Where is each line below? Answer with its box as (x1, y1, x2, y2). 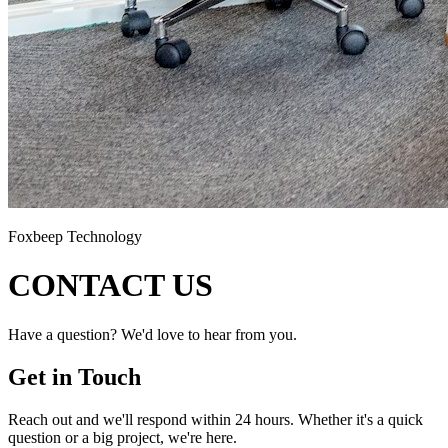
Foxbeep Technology (8, 228, 142, 245)
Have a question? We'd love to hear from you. (8, 325, 297, 343)
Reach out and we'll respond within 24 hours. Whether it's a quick (8, 410, 423, 428)
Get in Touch (8, 363, 141, 390)
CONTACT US (8, 267, 213, 304)
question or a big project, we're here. (8, 428, 237, 446)
